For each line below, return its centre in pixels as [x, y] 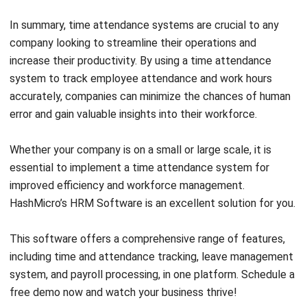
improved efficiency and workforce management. [127, 139]
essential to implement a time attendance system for [139, 121]
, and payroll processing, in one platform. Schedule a [170, 228]
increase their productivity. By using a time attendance [140, 14]
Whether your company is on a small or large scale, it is [140, 103]
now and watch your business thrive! [149, 246]
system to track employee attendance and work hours [141, 32]
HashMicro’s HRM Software [76, 157]
